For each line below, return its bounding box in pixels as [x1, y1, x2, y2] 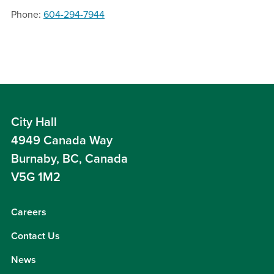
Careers [11, 206, 46, 219]
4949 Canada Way [11, 133, 113, 149]
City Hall [11, 115, 57, 130]
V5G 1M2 [11, 170, 61, 185]
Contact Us [11, 230, 60, 243]
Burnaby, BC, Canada [11, 152, 128, 167]
